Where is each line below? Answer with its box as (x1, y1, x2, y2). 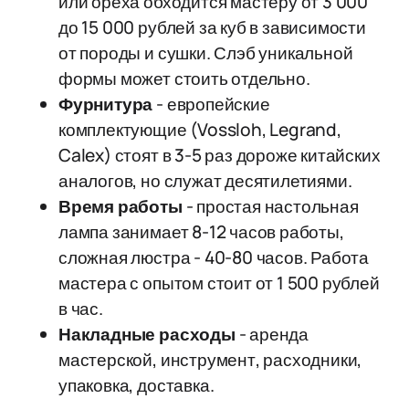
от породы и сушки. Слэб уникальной (58, 41, 353, 65)
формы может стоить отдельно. (58, 67, 310, 90)
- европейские (152, 92, 270, 116)
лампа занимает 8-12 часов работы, (58, 220, 344, 244)
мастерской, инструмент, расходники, (58, 348, 362, 372)
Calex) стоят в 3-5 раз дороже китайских (58, 143, 381, 167)
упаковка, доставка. (58, 373, 215, 397)
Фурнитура (58, 92, 153, 116)
